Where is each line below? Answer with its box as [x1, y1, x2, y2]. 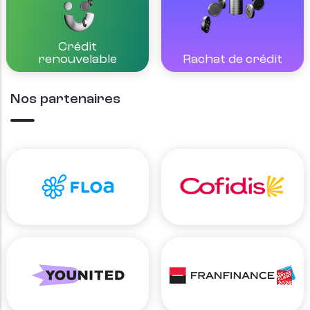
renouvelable [38, 53, 117, 66]
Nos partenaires [10, 93, 120, 107]
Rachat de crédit [183, 53, 282, 66]
